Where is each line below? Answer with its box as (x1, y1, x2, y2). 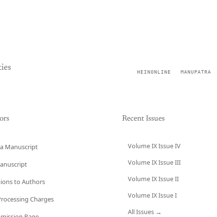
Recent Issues (122, 115, 165, 123)
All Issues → (128, 208, 162, 216)
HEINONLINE (137, 69, 171, 75)
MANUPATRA (181, 69, 211, 75)
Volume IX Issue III (128, 158, 181, 167)
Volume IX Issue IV (128, 142, 181, 150)
